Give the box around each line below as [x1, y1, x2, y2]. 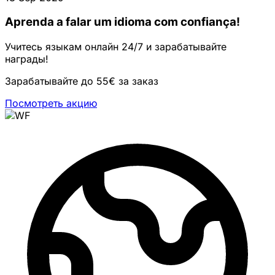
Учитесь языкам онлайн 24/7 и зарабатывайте [5, 41, 227, 53]
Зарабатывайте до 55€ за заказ [5, 75, 158, 88]
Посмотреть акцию [5, 97, 97, 110]
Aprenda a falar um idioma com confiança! [5, 15, 240, 29]
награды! [5, 53, 48, 66]
